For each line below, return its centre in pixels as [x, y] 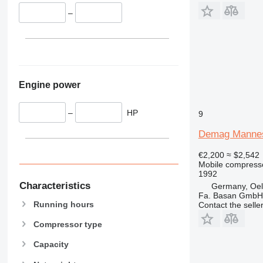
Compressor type [68, 225]
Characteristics [55, 186]
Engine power [49, 85]
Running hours [63, 204]
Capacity [51, 245]
